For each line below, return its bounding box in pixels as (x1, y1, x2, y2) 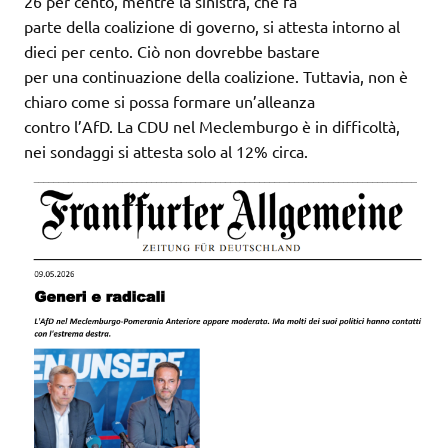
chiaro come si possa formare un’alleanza (24, 91, 315, 112)
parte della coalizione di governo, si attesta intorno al (24, 16, 400, 37)
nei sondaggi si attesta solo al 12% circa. (24, 141, 308, 162)
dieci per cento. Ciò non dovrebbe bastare (24, 41, 320, 62)
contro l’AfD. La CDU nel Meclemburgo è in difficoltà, (24, 116, 400, 137)
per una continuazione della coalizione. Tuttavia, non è (24, 66, 408, 87)
